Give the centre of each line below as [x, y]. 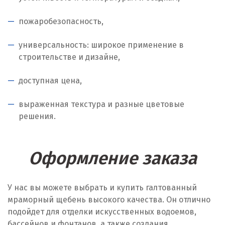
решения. [37, 116]
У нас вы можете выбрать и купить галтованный [102, 188]
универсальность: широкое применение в [101, 45]
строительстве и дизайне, [69, 57]
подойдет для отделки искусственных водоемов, [102, 212]
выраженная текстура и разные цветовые [101, 104]
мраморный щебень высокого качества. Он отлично [109, 200]
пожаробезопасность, [61, 21]
